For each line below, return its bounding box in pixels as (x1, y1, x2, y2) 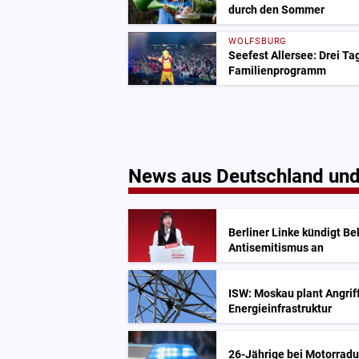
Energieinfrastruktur (228, 301, 332, 316)
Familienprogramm (228, 63, 326, 78)
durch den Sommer (228, 2, 325, 17)
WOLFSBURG (228, 35, 288, 46)
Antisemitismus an (228, 240, 324, 255)
